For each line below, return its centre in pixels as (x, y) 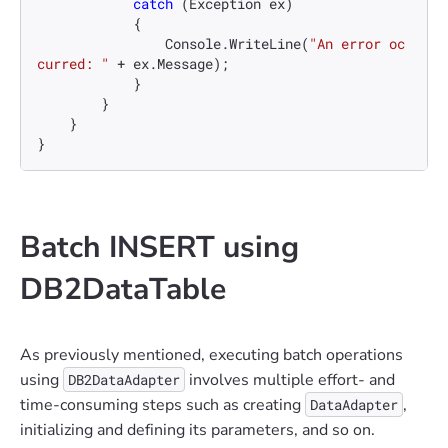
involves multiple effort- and (290, 380)
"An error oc (357, 44)
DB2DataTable (123, 290)
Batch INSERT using (159, 248)
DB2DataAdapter (124, 380)
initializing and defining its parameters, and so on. (197, 430)
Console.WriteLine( (237, 44)
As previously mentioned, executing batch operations (211, 355)
